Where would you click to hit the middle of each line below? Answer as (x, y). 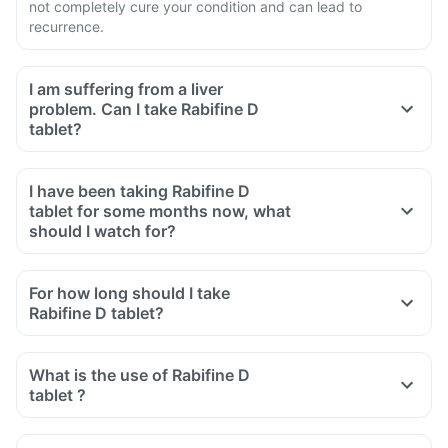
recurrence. (66, 26)
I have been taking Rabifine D (100, 191)
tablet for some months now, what (160, 211)
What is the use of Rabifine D (139, 375)
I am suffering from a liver (126, 89)
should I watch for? (102, 231)
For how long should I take (129, 293)
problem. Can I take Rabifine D (144, 109)
